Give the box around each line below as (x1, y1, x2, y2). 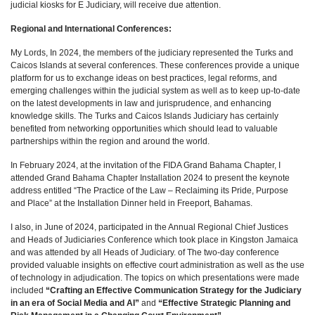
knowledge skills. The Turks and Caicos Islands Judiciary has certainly (11, 111, 278, 121)
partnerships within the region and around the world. (11, 136, 210, 146)
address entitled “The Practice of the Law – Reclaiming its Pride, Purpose (11, 186, 288, 195)
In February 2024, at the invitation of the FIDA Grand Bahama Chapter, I (11, 160, 281, 170)
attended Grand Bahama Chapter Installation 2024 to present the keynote (11, 173, 290, 183)
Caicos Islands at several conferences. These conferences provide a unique (11, 60, 300, 70)
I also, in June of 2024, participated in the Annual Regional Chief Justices (11, 222, 288, 232)
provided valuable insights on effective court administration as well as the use (11, 260, 304, 270)
